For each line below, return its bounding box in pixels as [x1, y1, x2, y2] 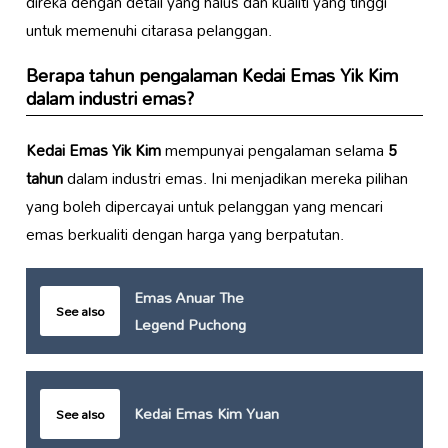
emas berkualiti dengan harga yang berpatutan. [25, 218, 344, 251]
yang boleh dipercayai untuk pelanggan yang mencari [25, 190, 383, 223]
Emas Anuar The [133, 283, 244, 313]
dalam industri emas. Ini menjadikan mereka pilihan [62, 162, 408, 195]
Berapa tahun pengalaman [25, 57, 242, 95]
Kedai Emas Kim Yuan [133, 399, 279, 429]
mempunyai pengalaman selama [160, 134, 388, 167]
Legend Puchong [133, 310, 246, 340]
